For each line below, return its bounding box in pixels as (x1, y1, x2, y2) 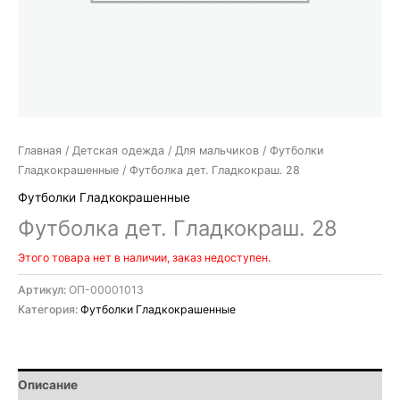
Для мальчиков (175, 144, 259, 158)
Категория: (18, 303, 80, 317)
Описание (18, 377, 78, 392)
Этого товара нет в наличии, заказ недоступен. (18, 251, 271, 265)
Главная (18, 144, 62, 158)
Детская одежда (72, 144, 164, 158)
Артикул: (18, 283, 69, 297)
